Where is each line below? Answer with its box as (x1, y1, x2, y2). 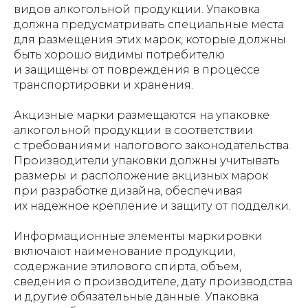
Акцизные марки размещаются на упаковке (14, 109, 269, 122)
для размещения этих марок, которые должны (14, 33, 286, 46)
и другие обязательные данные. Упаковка (14, 290, 258, 303)
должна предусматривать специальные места (14, 18, 284, 31)
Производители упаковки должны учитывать (14, 154, 280, 167)
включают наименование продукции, (14, 245, 235, 258)
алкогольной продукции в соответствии (14, 124, 253, 137)
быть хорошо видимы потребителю (14, 48, 225, 61)
